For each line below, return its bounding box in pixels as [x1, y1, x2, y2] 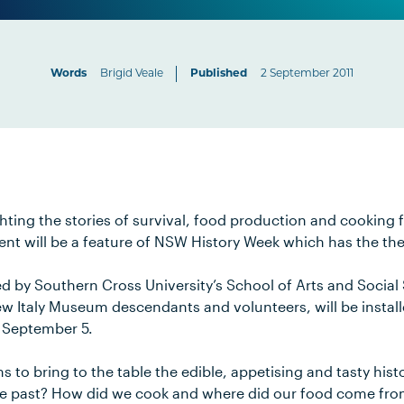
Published [189, 69, 247, 79]
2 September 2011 [260, 69, 353, 79]
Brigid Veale [99, 69, 163, 79]
